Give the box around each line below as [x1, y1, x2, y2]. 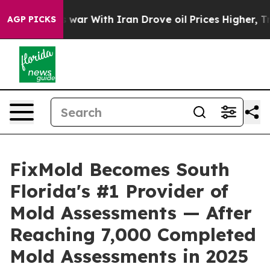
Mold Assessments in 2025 [10, 245, 248, 268]
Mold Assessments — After [10, 201, 252, 224]
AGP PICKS [7, 14, 56, 25]
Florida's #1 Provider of [10, 180, 228, 202]
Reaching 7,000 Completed [10, 223, 256, 246]
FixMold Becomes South [10, 158, 230, 181]
